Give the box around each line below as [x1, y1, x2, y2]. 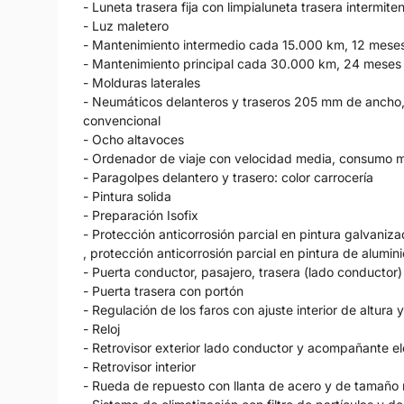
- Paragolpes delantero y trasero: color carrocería [83, 170, 373, 186]
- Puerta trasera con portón [83, 283, 243, 299]
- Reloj [83, 321, 120, 337]
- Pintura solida [83, 188, 171, 205]
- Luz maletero [83, 18, 169, 34]
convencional [83, 113, 161, 129]
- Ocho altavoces [83, 132, 184, 148]
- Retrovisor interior [83, 359, 196, 375]
